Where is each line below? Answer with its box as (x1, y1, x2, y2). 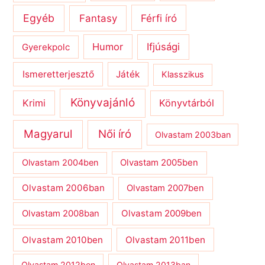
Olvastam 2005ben (120, 157, 199, 169)
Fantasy (79, 12, 117, 24)
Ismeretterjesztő (22, 69, 94, 80)
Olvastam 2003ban (154, 130, 231, 140)
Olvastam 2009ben (121, 208, 202, 219)
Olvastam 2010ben (22, 234, 104, 245)
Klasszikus (161, 69, 205, 80)
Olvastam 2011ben (125, 234, 205, 245)
